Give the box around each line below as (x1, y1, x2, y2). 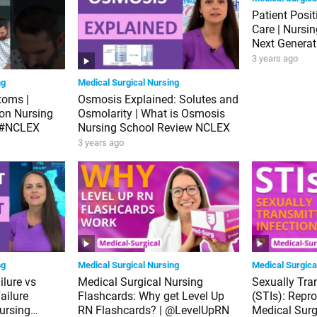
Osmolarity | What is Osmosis (78, 107, 226, 121)
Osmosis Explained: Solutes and (78, 93, 239, 107)
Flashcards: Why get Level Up (78, 289, 225, 303)
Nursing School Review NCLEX (78, 121, 231, 135)
